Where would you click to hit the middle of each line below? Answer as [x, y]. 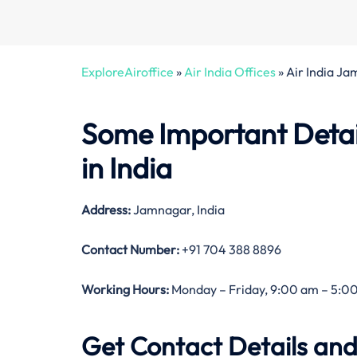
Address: [107, 210]
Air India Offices [230, 71]
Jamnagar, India [179, 210]
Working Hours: [125, 290]
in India [127, 168]
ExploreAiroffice [127, 71]
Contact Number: [130, 250]
